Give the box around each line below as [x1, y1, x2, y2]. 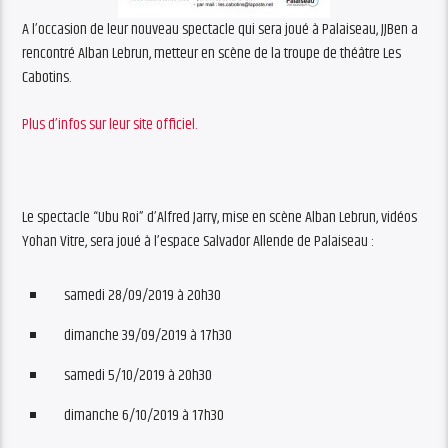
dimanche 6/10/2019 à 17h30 [64, 402, 225, 428]
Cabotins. [22, 65, 72, 91]
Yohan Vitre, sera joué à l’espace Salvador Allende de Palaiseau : [22, 228, 375, 254]
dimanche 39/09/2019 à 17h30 [64, 322, 233, 348]
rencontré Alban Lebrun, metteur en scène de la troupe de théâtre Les [22, 41, 402, 67]
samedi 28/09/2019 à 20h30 [64, 282, 222, 308]
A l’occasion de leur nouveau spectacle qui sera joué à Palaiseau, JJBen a [22, 17, 419, 43]
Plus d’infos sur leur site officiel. [22, 111, 198, 137]
